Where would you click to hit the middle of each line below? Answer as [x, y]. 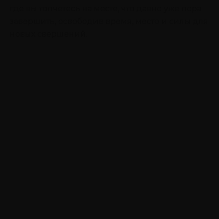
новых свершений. [49, 34]
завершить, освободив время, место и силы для [109, 22]
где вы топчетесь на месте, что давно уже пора [106, 9]
